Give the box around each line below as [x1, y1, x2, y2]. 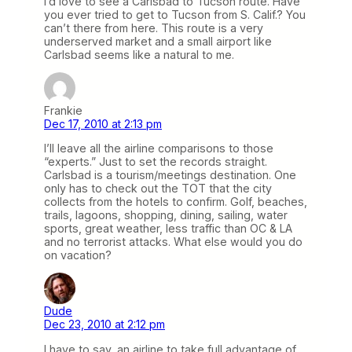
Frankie [44, 104, 82, 118]
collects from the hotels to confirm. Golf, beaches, [44, 195, 307, 209]
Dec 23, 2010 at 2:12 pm [44, 317, 165, 332]
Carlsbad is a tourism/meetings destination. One [44, 168, 296, 182]
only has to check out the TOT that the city [44, 181, 272, 196]
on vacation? [44, 248, 112, 262]
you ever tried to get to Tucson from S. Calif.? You [44, 8, 306, 22]
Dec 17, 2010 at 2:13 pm [44, 117, 162, 131]
